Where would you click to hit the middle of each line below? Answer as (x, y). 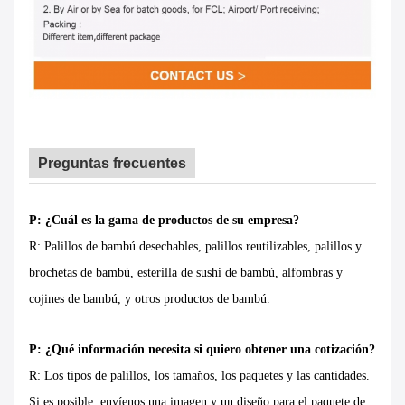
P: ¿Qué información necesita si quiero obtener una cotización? (202, 350)
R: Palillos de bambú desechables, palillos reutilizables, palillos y (195, 247)
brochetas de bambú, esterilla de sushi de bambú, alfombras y (186, 273)
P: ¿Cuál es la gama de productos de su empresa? (164, 221)
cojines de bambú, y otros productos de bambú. (150, 299)
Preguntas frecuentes (112, 164)
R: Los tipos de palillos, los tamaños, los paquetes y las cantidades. (199, 376)
